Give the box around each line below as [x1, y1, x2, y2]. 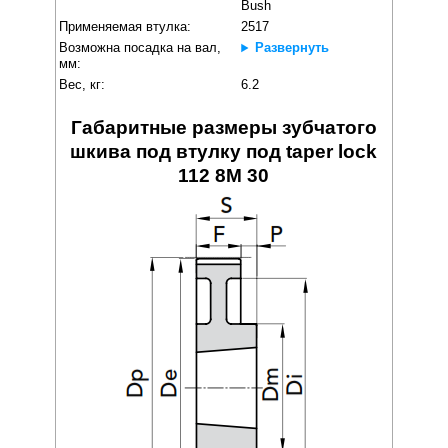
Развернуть [254, 40, 329, 56]
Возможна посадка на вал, [59, 40, 222, 56]
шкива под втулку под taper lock [70, 141, 378, 163]
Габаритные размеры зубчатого [70, 117, 377, 139]
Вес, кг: [59, 77, 106, 93]
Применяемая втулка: [59, 19, 192, 35]
